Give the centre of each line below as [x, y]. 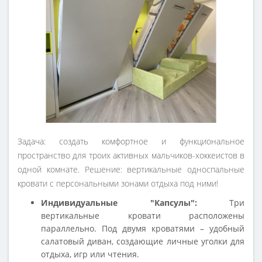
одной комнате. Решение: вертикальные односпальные [131, 169]
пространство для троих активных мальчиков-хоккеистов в [131, 155]
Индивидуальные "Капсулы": [119, 203]
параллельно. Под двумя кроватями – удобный [143, 228]
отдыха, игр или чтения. [90, 254]
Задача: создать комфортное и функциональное [131, 141]
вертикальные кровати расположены [143, 216]
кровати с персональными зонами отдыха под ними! [118, 183]
